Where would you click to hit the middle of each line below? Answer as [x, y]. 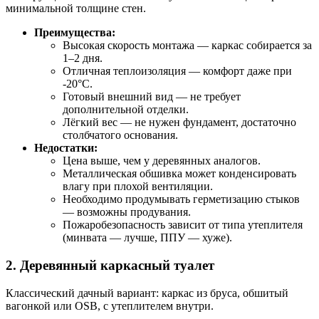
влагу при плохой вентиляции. [138, 187]
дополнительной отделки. [126, 110]
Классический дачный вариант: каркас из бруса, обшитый [147, 293]
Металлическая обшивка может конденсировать [179, 174]
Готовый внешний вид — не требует [152, 97]
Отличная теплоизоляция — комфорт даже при [177, 71]
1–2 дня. [83, 58]
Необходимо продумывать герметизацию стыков [181, 199]
